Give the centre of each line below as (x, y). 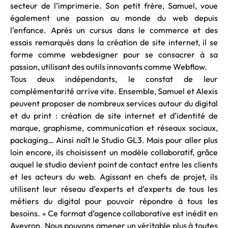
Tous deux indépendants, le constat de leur (114, 79)
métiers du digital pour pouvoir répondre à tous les (114, 201)
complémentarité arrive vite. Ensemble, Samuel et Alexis (114, 91)
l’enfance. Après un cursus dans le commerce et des (114, 30)
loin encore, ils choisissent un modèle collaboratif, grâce (114, 152)
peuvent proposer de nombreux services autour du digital (114, 104)
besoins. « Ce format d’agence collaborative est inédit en (114, 213)
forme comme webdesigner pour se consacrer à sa (114, 55)
